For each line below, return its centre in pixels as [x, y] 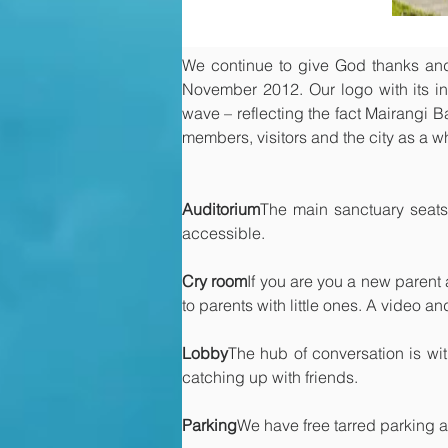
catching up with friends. [270, 377]
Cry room [215, 281]
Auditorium [221, 209]
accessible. [223, 233]
